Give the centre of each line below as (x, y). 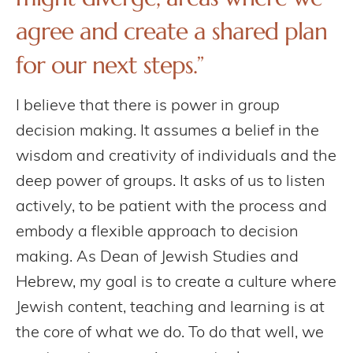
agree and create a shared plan (171, 32)
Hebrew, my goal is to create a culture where (176, 282)
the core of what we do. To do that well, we (170, 333)
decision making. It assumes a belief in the (167, 131)
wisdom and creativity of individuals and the (176, 156)
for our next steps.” (110, 65)
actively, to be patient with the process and (171, 207)
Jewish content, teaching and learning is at (170, 308)
